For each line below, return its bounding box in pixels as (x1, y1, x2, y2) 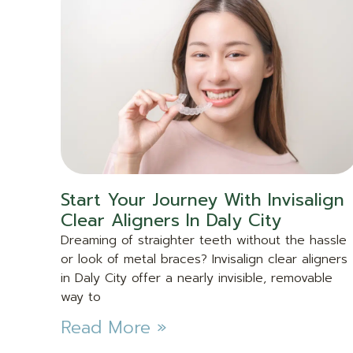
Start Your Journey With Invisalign (61, 187, 344, 214)
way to (61, 288, 101, 307)
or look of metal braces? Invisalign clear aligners (61, 250, 347, 269)
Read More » (61, 314, 167, 341)
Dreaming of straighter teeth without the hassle (61, 231, 347, 251)
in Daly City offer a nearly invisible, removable (61, 269, 333, 288)
